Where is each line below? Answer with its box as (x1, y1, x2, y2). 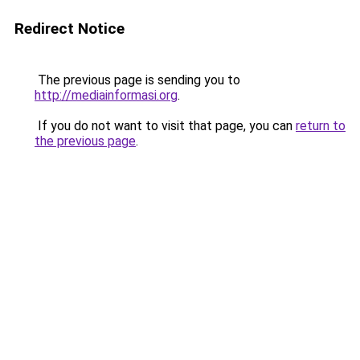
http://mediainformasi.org (35, 88, 178, 103)
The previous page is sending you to (35, 72, 240, 88)
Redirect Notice (14, 19, 125, 38)
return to (296, 118, 346, 133)
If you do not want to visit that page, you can (35, 118, 296, 133)
